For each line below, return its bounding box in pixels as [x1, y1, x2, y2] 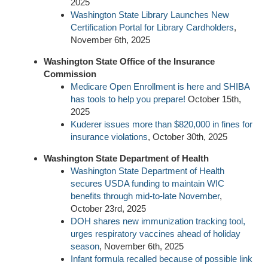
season [71, 240, 99, 251]
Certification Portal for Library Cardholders [71, 22, 234, 32]
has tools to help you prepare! [71, 93, 185, 104]
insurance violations [71, 131, 148, 142]
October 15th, [185, 93, 241, 104]
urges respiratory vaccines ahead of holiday [71, 228, 240, 239]
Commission [44, 68, 96, 79]
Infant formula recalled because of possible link [71, 253, 252, 264]
